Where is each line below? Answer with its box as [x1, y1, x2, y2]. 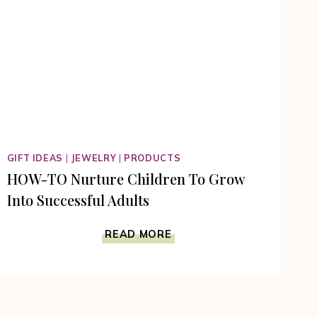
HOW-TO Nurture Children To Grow [6, 168, 245, 188]
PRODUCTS [124, 151, 181, 163]
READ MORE [105, 227, 172, 241]
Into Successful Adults [6, 190, 149, 209]
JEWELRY [70, 151, 117, 163]
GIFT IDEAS [6, 151, 63, 163]
